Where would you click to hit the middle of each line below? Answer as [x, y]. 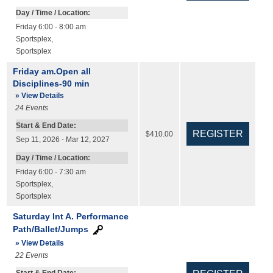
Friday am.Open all [51, 72]
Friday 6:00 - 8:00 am [51, 27]
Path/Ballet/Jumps [50, 229]
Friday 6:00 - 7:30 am [51, 172]
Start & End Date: [46, 126]
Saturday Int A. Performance [70, 217]
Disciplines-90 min [51, 84]
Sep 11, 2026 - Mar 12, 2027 [62, 140]
